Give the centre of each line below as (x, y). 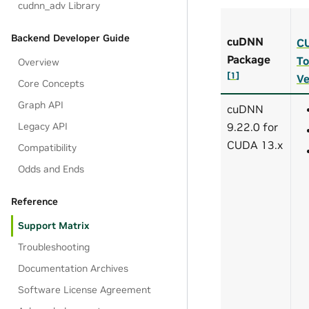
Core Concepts (51, 83)
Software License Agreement (85, 290)
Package (249, 60)
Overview (39, 62)
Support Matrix (54, 226)
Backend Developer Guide (70, 38)
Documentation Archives (73, 268)
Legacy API (43, 126)
